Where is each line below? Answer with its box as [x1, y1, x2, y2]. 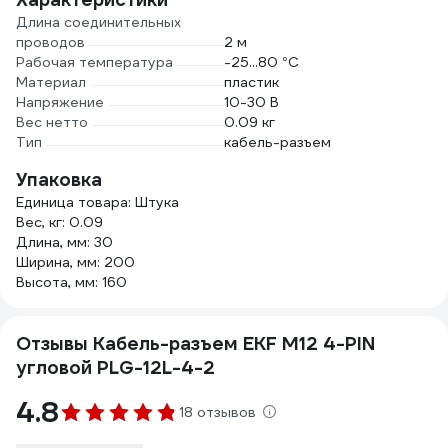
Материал [16, 73, 86, 91]
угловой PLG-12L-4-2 [16, 356, 215, 379]
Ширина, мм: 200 [16, 253, 135, 271]
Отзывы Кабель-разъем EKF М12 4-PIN [16, 332, 375, 355]
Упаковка [16, 168, 102, 191]
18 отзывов [179, 403, 256, 421]
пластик [224, 73, 279, 91]
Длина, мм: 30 [16, 233, 113, 251]
